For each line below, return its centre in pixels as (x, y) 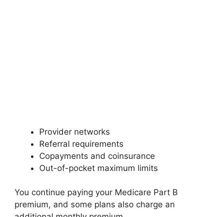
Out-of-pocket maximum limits (99, 168)
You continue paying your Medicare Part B (96, 192)
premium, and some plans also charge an (95, 204)
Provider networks (75, 132)
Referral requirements (81, 144)
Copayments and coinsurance (97, 156)
